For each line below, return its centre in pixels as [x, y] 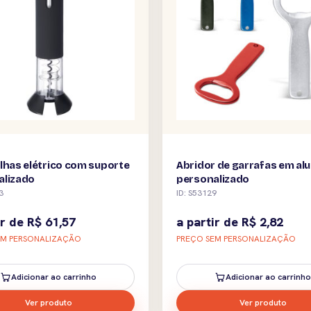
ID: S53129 [196, 193]
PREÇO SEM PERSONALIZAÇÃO [236, 238]
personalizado [213, 179]
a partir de [209, 221]
